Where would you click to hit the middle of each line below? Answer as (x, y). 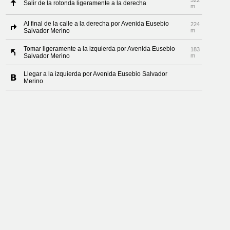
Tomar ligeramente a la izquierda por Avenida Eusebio (100, 49)
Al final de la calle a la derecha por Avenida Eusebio (97, 24)
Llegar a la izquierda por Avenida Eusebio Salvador (96, 74)
